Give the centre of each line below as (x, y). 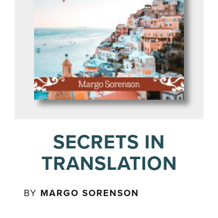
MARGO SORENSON (90, 193)
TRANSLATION (109, 163)
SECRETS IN (109, 142)
